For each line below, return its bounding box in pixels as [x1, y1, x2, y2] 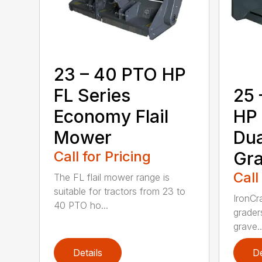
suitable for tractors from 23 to [54, 185, 186, 197]
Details [73, 246, 103, 258]
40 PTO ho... [54, 199, 109, 211]
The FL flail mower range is [54, 171, 170, 183]
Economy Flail [54, 105, 169, 127]
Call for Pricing [54, 147, 151, 165]
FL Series [54, 84, 131, 106]
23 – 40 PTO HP [54, 63, 187, 85]
